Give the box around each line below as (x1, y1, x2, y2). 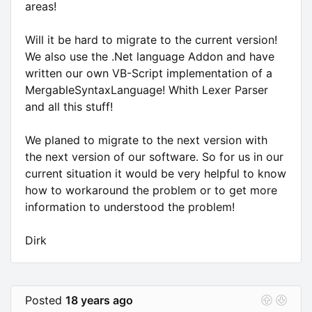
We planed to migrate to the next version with (25, 132, 267, 147)
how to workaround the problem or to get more (25, 182, 277, 197)
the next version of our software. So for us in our (25, 149, 283, 164)
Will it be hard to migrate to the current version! (25, 32, 277, 47)
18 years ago (65, 292, 133, 307)
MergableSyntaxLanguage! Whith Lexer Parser (25, 82, 268, 97)
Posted (25, 292, 65, 307)
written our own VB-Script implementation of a (25, 65, 272, 80)
